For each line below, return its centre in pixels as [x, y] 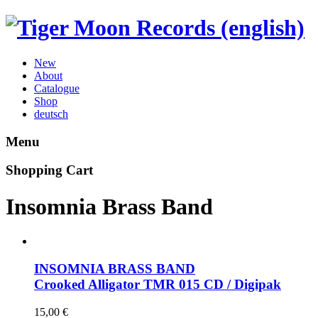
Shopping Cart [49, 170]
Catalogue [57, 88]
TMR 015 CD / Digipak [212, 284]
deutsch [51, 114]
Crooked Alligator [89, 284]
